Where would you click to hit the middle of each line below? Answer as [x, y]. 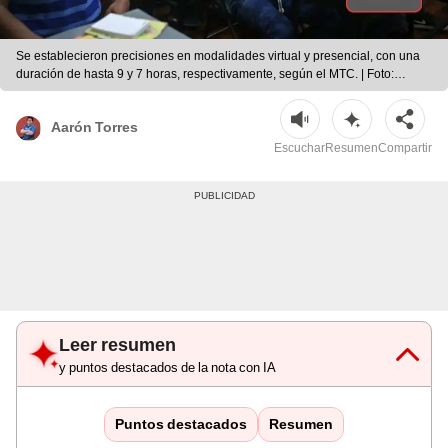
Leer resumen [117, 345]
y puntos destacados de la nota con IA [167, 368]
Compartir [405, 148]
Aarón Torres [94, 126]
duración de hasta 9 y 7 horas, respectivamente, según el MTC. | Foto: [205, 74]
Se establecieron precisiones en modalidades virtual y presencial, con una [218, 56]
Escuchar [299, 148]
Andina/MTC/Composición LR [97, 92]
